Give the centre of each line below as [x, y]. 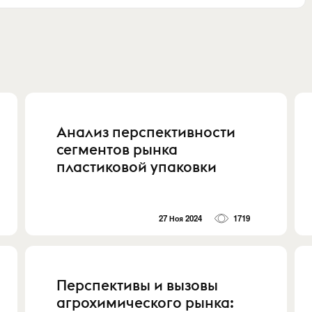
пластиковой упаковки [137, 166]
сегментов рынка [117, 149]
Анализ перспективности [146, 132]
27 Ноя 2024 [181, 219]
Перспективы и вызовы [138, 286]
